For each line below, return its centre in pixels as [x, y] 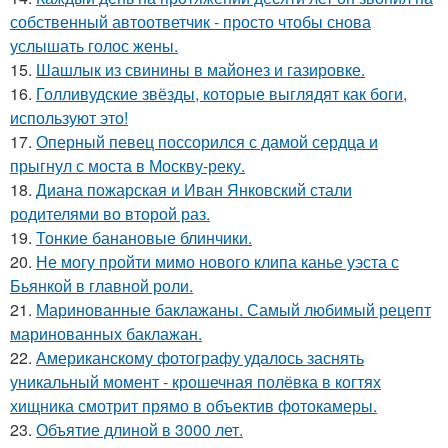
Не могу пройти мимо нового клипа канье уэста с [217, 262]
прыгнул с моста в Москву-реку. [127, 166]
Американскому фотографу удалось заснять [200, 358]
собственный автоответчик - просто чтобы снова [190, 22]
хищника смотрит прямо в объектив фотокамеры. [193, 406]
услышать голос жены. [94, 46]
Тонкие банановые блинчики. [144, 238]
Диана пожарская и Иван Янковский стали [194, 190]
